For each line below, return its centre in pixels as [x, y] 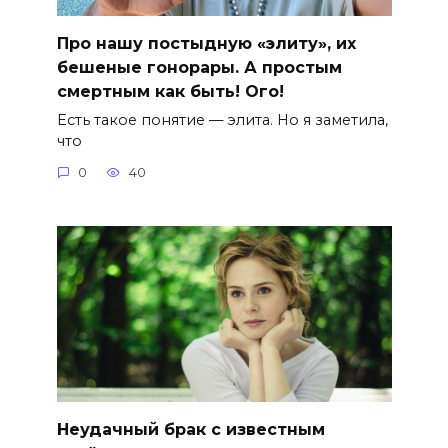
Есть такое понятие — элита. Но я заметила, [222, 119]
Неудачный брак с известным [190, 430]
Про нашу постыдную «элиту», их [206, 43]
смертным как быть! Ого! [170, 91]
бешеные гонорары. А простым [199, 67]
